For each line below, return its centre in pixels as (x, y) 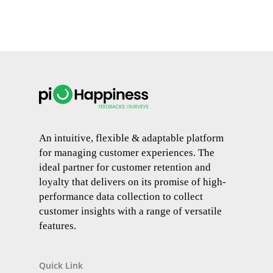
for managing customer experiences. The (127, 153)
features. (58, 226)
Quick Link (61, 266)
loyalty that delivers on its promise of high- (133, 182)
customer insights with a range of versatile (130, 211)
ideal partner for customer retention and (125, 168)
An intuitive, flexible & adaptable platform (131, 138)
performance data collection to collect (121, 197)
